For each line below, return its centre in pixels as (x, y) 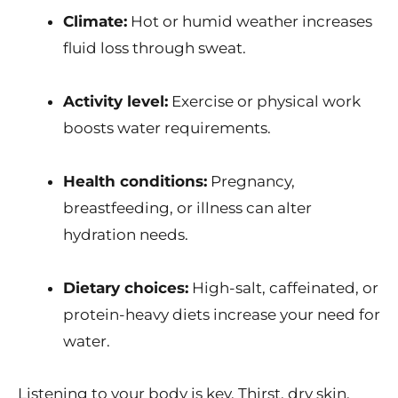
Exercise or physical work (264, 102)
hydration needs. (126, 234)
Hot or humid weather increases (250, 22)
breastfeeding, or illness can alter (187, 207)
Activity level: (115, 102)
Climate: (95, 22)
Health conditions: (135, 181)
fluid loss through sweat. (155, 48)
